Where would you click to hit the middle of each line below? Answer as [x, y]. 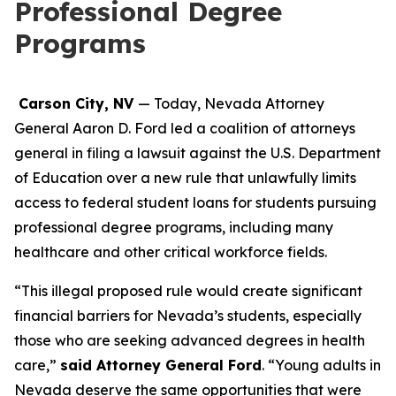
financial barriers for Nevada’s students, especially [188, 316]
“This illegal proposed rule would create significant [188, 291]
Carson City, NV [76, 103]
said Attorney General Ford [161, 365]
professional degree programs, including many [174, 227]
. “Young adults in [321, 365]
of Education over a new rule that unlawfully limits [185, 178]
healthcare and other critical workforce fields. [171, 252]
